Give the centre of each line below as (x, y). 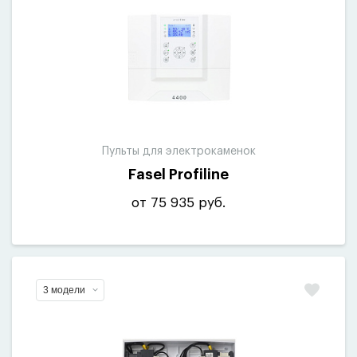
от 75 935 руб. (178, 203)
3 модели (64, 290)
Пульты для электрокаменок (178, 151)
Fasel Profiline (178, 175)
